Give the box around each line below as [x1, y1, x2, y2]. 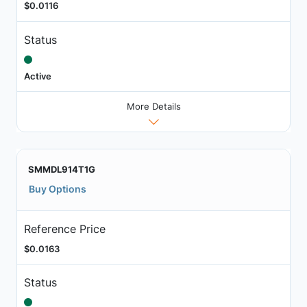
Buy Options [29, 183, 86, 195]
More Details [126, 101, 181, 112]
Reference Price [23, 221, 106, 236]
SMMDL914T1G [28, 164, 95, 175]
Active [23, 70, 51, 82]
